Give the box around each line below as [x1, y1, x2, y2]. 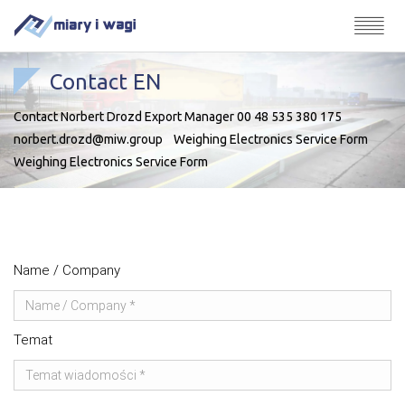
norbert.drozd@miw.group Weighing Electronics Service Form [14, 131, 373, 146]
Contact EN [50, 69, 161, 94]
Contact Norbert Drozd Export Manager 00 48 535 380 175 [14, 108, 342, 124]
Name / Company [14, 262, 120, 278]
